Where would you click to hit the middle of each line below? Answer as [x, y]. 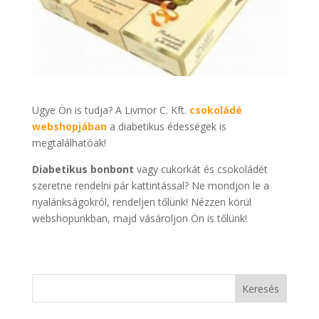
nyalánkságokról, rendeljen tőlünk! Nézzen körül [141, 202]
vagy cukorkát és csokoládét [200, 169]
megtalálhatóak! [69, 143]
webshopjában [69, 127]
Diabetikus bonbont [83, 169]
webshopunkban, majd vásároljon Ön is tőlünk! [139, 219]
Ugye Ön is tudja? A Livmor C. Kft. [110, 110]
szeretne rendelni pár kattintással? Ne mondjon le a [150, 186]
